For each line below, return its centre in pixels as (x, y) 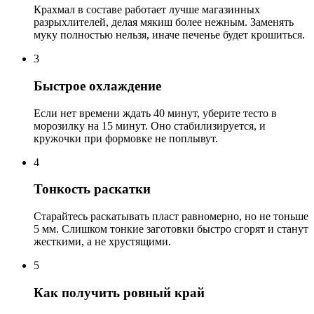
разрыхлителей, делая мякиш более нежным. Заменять (164, 22)
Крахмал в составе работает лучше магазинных (147, 10)
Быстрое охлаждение (97, 86)
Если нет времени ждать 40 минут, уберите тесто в (155, 113)
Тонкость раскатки (92, 189)
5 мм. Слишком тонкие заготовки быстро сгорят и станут (171, 229)
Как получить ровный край (119, 292)
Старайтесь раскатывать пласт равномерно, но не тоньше (171, 216)
